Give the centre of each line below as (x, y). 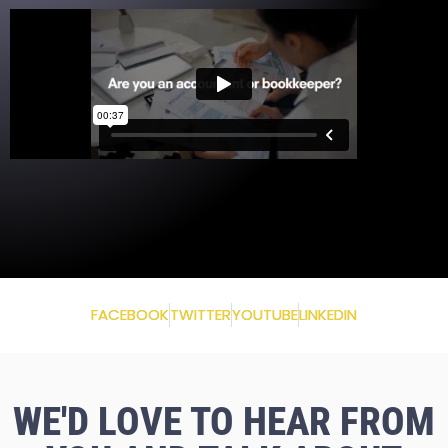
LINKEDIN (328, 315)
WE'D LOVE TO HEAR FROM (224, 421)
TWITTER (200, 315)
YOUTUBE (265, 315)
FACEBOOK (130, 315)
